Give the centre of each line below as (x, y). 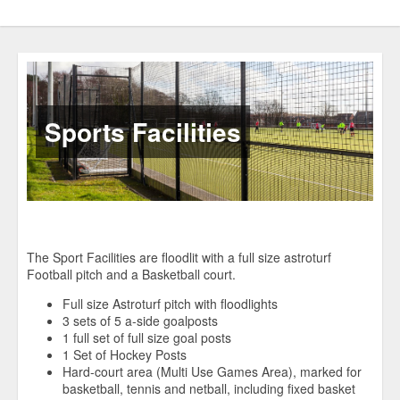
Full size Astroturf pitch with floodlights (170, 304)
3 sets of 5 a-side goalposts (140, 321)
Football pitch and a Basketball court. (131, 275)
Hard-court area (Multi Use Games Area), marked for (212, 372)
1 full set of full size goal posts (147, 338)
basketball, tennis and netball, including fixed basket (209, 389)
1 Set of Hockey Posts (125, 355)
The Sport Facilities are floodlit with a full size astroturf (179, 258)
